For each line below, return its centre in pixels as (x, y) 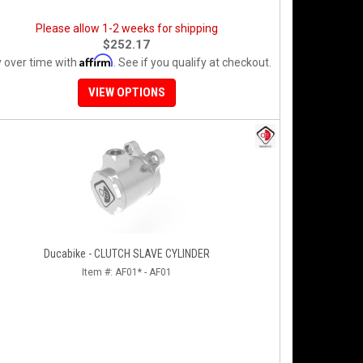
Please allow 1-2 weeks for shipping (126, 28)
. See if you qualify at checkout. (192, 62)
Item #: (98, 272)
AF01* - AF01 (143, 272)
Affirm (96, 60)
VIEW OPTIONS (126, 92)
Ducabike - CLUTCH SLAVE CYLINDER (126, 254)
